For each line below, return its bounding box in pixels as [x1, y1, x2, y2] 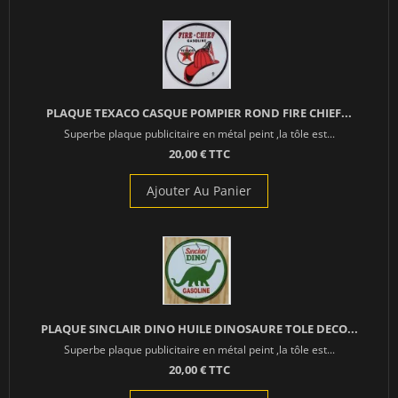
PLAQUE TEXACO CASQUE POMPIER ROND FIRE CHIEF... [46, 105, 352, 122]
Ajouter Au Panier [147, 182, 251, 200]
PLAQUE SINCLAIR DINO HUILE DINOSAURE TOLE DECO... [40, 321, 358, 338]
